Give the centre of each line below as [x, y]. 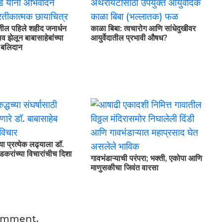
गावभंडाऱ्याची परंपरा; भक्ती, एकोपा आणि [146, 158]
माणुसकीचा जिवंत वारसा [124, 167]
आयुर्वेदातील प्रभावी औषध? [129, 38]
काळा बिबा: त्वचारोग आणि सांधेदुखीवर [143, 29]
